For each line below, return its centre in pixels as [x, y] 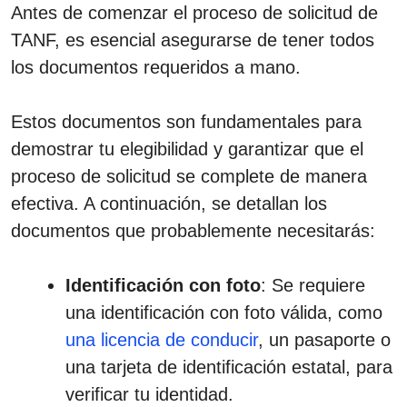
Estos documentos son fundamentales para [186, 121]
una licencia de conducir [162, 339]
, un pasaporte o [324, 339]
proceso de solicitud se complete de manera [189, 176]
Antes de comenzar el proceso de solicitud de [194, 12]
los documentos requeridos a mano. [156, 67]
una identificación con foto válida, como [224, 312]
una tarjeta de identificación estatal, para [229, 367]
